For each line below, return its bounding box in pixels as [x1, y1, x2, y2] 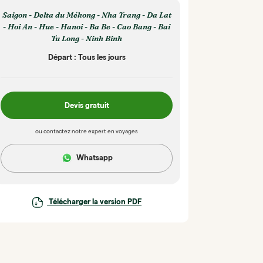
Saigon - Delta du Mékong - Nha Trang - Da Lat [2, 9, 171, 19]
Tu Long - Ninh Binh [51, 33, 123, 43]
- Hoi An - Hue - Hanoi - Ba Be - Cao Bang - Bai [3, 21, 171, 31]
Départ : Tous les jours [48, 53, 126, 62]
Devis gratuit [64, 100, 109, 110]
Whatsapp [76, 153, 113, 163]
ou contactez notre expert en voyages [35, 128, 139, 135]
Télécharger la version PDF [47, 197, 142, 207]
